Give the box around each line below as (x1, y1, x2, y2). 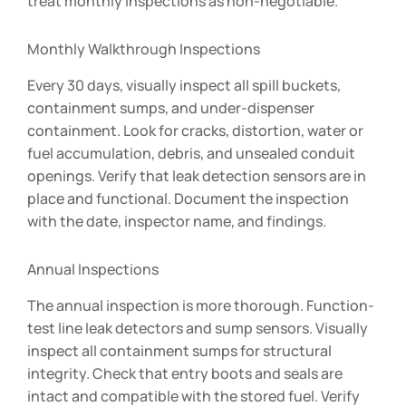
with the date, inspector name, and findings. (27, 210, 326, 231)
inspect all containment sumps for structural (27, 340, 332, 361)
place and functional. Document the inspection (27, 188, 349, 208)
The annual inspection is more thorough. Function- (27, 295, 374, 315)
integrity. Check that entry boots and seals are (27, 362, 343, 383)
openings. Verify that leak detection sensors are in (27, 165, 366, 186)
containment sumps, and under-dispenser (27, 97, 314, 118)
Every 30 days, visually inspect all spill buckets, (27, 74, 341, 95)
